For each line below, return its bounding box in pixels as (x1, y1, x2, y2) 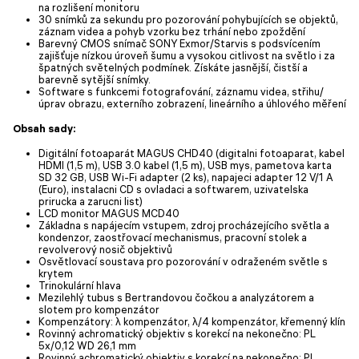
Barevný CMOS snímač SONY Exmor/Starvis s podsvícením (38, 36, 321, 50)
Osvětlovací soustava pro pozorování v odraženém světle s (38, 254, 328, 268)
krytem (38, 266, 73, 280)
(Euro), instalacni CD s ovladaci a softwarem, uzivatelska (38, 182, 309, 196)
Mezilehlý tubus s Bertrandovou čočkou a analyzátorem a (38, 290, 314, 304)
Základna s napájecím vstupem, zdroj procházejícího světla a (38, 218, 329, 232)
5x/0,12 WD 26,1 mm (38, 338, 136, 352)
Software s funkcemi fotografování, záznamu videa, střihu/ (38, 84, 324, 98)
